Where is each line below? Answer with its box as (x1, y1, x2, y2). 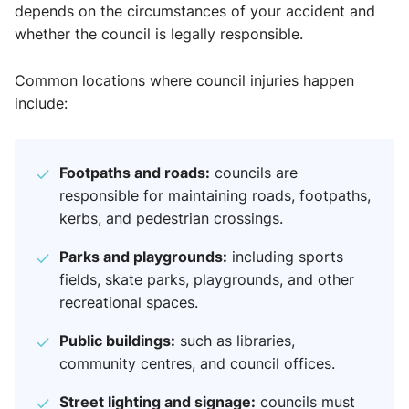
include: (15, 93, 68, 114)
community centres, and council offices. (59, 353, 335, 374)
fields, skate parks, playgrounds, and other (59, 269, 354, 290)
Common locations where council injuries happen (15, 70, 354, 91)
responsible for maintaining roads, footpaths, (59, 185, 371, 206)
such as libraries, (175, 330, 295, 351)
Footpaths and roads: (59, 162, 210, 184)
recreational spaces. (59, 292, 198, 313)
